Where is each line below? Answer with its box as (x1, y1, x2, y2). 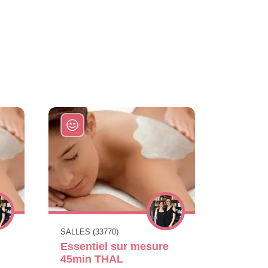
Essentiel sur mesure (60, 240, 169, 252)
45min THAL (60, 252, 123, 265)
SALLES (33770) (60, 227, 118, 236)
